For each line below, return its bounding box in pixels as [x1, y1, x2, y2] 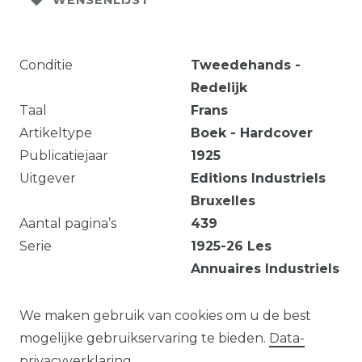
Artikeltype [19, 124, 92, 141]
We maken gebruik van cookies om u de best [19, 308, 311, 323]
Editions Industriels [191, 170, 326, 186]
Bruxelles [191, 192, 255, 208]
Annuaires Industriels [191, 260, 339, 276]
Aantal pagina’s [19, 215, 116, 231]
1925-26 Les [191, 238, 271, 254]
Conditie [19, 57, 73, 73]
